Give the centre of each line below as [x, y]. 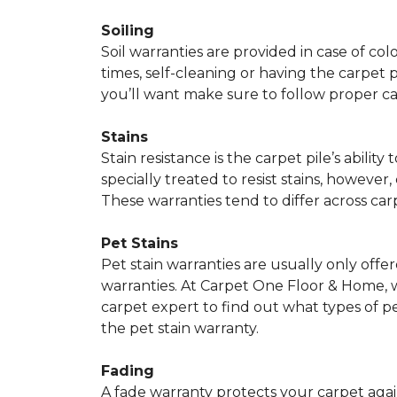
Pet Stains [140, 243]
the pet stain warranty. [180, 328]
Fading [128, 371]
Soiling [128, 31]
